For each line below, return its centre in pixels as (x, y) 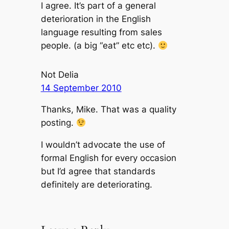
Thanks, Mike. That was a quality (108, 110)
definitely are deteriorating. (96, 185)
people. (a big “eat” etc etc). (99, 46)
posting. (58, 123)
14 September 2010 (81, 88)
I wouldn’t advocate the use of (103, 145)
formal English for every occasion (108, 158)
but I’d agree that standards (98, 171)
